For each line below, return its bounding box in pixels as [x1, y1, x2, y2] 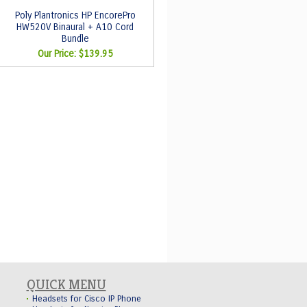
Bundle [61, 33, 89, 45]
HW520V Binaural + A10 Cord [16, 21, 134, 33]
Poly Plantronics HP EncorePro [14, 10, 136, 21]
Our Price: [37, 48, 79, 60]
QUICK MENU [26, 276, 106, 293]
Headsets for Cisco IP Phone [32, 293, 141, 304]
